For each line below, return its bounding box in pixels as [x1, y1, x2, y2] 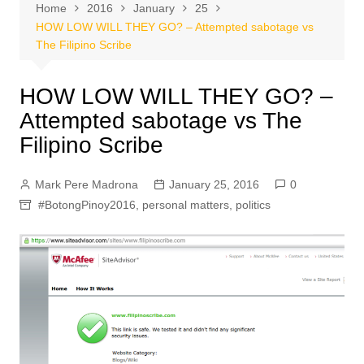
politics [235, 198, 271, 211]
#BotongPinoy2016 [37, 198, 136, 211]
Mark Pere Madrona [34, 178, 138, 191]
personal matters [141, 198, 229, 211]
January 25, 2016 [168, 178, 259, 191]
